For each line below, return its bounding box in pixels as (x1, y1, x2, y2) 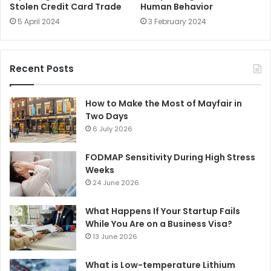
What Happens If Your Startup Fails (85, 204, 240, 217)
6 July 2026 (93, 123, 132, 134)
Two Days (85, 109, 128, 122)
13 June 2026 (93, 231, 137, 241)
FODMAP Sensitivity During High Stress (85, 151, 255, 163)
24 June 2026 (93, 177, 139, 188)
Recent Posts (10, 62, 74, 75)
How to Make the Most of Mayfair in (85, 97, 242, 109)
